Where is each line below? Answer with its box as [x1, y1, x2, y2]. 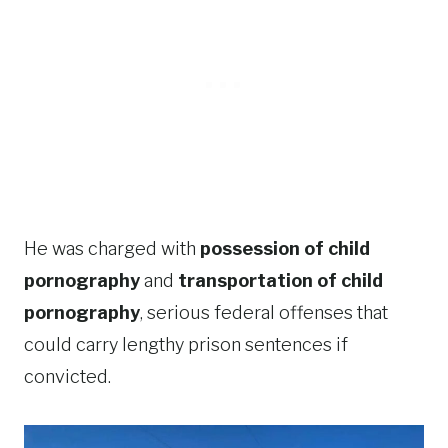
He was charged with [24, 238, 200, 259]
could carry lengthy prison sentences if [24, 334, 348, 355]
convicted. [24, 366, 111, 387]
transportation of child [178, 270, 383, 291]
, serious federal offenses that [140, 302, 388, 323]
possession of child [200, 238, 370, 259]
